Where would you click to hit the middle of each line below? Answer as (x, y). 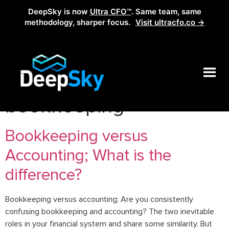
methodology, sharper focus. (78, 22)
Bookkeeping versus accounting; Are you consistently (99, 200)
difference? (43, 175)
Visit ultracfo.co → (170, 22)
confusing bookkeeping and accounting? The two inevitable (110, 212)
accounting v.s (109, 82)
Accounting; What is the (88, 156)
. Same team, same (166, 12)
